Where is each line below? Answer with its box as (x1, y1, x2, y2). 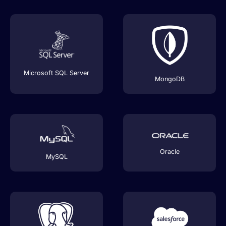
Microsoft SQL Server (24, 69, 89, 77)
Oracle (159, 148, 180, 156)
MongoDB (154, 75, 185, 83)
